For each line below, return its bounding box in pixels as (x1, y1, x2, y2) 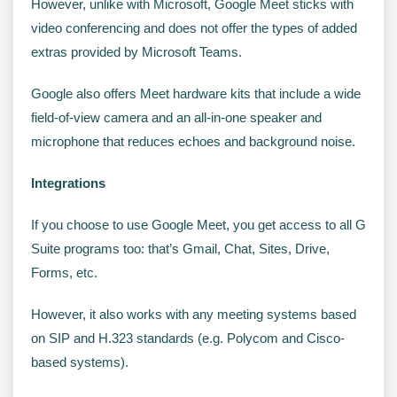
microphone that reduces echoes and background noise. (31, 133, 355, 149)
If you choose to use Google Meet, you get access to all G (31, 216, 366, 232)
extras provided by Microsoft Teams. (31, 43, 242, 59)
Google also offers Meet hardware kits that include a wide (31, 85, 361, 101)
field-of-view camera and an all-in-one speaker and (31, 109, 322, 125)
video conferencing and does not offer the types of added (31, 19, 357, 35)
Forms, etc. (31, 264, 97, 280)
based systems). (31, 354, 128, 370)
